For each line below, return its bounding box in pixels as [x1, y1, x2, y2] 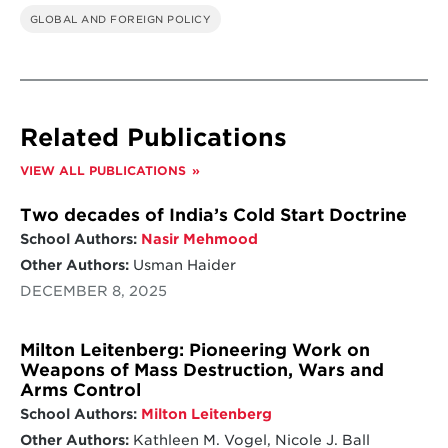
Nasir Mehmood [140, 231, 258, 248]
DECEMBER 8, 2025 [19, 283, 167, 300]
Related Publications [19, 123, 287, 153]
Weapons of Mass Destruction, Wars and [19, 360, 384, 381]
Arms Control [19, 380, 141, 401]
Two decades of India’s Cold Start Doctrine [19, 205, 407, 226]
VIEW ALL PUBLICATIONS [19, 164, 186, 179]
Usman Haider [128, 257, 236, 274]
